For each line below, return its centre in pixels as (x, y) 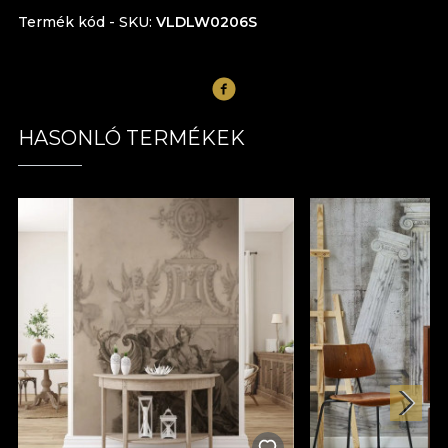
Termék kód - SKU (83, 21)
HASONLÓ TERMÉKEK (131, 137)
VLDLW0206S (206, 21)
